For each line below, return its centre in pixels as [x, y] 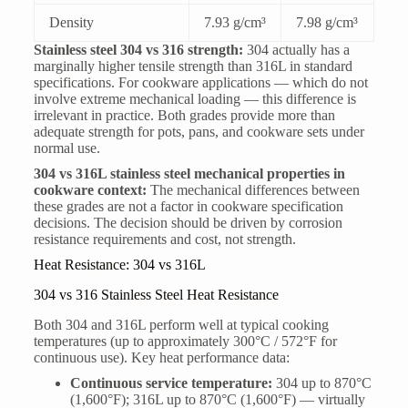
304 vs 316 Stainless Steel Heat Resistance [156, 294]
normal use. [66, 148]
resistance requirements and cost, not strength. [164, 240]
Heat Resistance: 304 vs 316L [119, 265]
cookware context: [90, 190]
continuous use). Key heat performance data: [161, 357]
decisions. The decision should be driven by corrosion [188, 223]
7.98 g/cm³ [326, 23]
